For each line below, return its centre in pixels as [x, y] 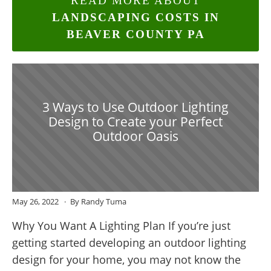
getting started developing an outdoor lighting [129, 243]
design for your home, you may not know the [126, 260]
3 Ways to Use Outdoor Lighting [135, 107]
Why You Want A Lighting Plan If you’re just [121, 226]
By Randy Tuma [98, 202]
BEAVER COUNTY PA [135, 34]
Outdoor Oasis [135, 136]
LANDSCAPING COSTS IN [135, 17]
